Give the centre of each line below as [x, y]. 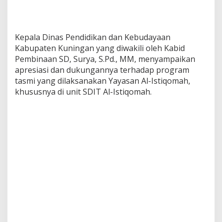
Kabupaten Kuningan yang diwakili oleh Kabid [100, 48]
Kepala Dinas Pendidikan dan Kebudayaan [93, 37]
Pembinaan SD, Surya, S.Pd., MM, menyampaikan [105, 59]
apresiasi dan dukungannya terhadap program [102, 70]
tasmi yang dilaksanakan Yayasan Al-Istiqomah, [103, 81]
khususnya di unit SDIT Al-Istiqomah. [83, 91]
